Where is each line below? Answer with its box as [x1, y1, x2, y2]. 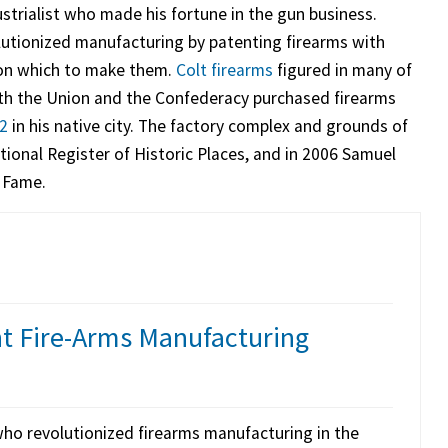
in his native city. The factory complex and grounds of [8, 115, 409, 138]
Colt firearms [176, 59, 274, 82]
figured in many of [273, 59, 413, 82]
